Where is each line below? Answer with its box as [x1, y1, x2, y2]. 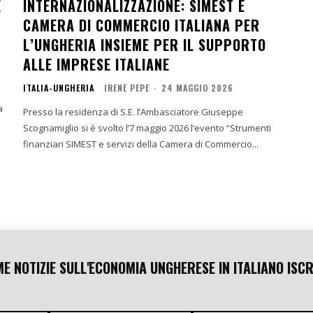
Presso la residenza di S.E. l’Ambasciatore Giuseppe [23, 105, 244, 118]
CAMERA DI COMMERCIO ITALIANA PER [23, 14, 261, 36]
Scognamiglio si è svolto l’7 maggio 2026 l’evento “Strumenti [23, 121, 272, 134]
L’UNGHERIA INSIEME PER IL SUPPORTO [23, 34, 267, 55]
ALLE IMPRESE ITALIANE [23, 53, 170, 75]
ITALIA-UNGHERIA [23, 81, 95, 94]
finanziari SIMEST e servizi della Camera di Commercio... [23, 137, 259, 150]
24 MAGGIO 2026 [161, 81, 234, 94]
